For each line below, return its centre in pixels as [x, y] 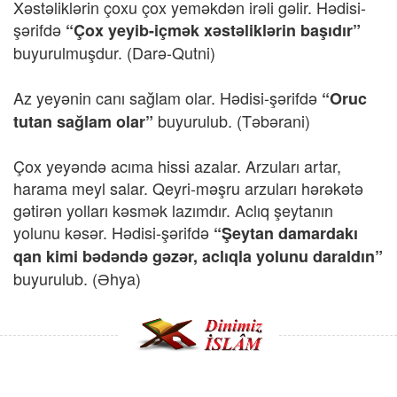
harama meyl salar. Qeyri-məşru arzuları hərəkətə [188, 188]
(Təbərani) [273, 121]
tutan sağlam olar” [86, 121]
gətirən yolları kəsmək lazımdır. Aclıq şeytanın [173, 210]
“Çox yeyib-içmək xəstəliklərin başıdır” [211, 30]
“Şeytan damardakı [284, 233]
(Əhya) [117, 278]
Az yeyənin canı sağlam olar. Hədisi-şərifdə [165, 97]
